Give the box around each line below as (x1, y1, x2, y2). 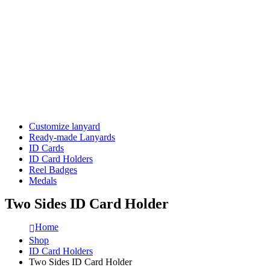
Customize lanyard (29, 121, 100, 131)
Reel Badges (29, 165, 77, 175)
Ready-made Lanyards (29, 132, 115, 142)
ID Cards (29, 143, 64, 153)
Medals (29, 175, 57, 186)
